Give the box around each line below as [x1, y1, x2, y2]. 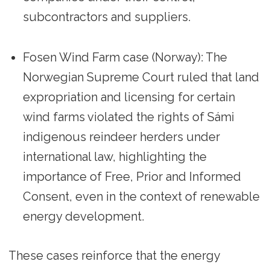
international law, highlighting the [22, 149, 207, 165]
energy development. [22, 209, 144, 224]
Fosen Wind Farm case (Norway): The [22, 50, 227, 65]
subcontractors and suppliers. [22, 10, 190, 25]
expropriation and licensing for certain [22, 90, 235, 105]
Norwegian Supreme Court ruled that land [22, 70, 259, 85]
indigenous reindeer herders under [22, 130, 220, 145]
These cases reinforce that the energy [8, 248, 220, 263]
